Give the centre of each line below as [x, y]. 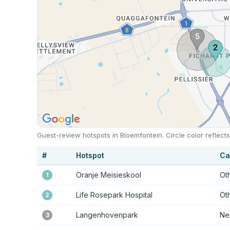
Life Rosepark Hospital [114, 195]
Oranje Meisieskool [109, 175]
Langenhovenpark [107, 215]
